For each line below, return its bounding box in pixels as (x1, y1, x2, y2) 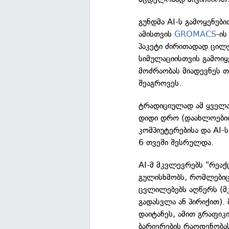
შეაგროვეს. (139, 78, 182, 88)
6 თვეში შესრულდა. (139, 138, 214, 148)
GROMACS (174, 29, 217, 39)
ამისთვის (139, 29, 175, 39)
